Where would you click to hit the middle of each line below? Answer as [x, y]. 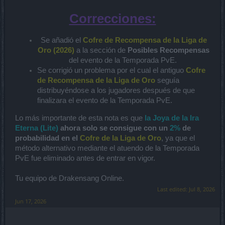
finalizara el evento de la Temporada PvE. [105, 100]
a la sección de [101, 50]
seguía [168, 80]
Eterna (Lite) [37, 128]
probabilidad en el [47, 138]
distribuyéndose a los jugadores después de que [116, 90]
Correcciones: [113, 19]
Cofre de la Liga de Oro [121, 138]
